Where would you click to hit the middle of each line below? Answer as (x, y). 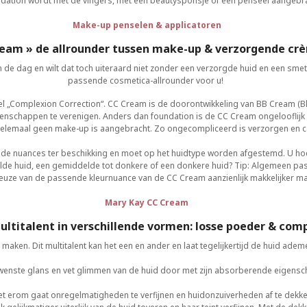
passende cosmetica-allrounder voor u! (147, 81)
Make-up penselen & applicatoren (147, 25)
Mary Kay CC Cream (147, 202)
